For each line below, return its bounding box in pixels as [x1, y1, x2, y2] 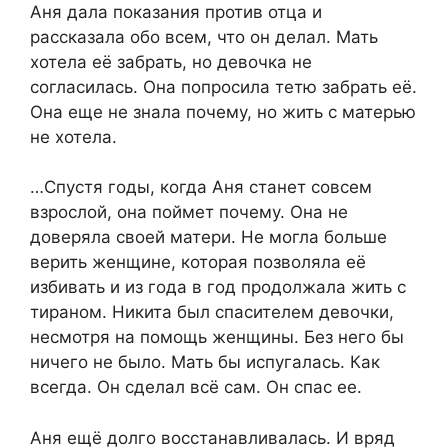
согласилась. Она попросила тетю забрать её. [30, 76, 417, 97]
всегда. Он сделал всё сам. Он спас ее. [30, 377, 362, 398]
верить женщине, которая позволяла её [30, 252, 366, 273]
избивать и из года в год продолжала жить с [30, 277, 406, 298]
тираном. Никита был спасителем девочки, [30, 302, 394, 323]
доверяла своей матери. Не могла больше [30, 227, 387, 248]
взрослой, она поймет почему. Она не [30, 202, 348, 223]
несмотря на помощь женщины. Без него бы [30, 327, 404, 348]
